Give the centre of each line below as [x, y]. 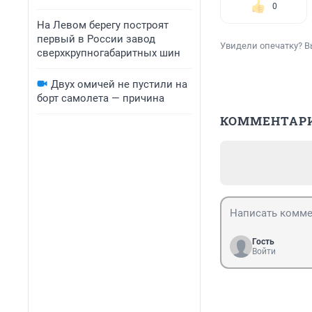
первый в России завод [96, 39]
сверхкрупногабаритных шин [109, 53]
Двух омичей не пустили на [119, 84]
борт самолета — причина [101, 98]
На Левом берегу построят [103, 25]
